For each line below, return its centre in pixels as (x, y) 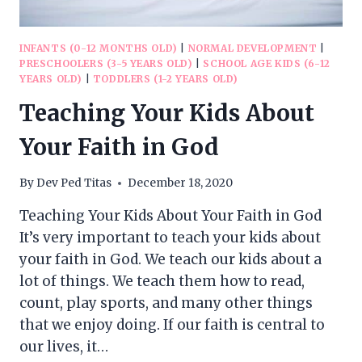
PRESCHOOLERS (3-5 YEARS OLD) (106, 63)
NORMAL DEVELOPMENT (253, 48)
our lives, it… (64, 347)
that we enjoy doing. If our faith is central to (172, 325)
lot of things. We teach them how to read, (162, 282)
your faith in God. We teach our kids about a (170, 260)
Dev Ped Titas (74, 183)
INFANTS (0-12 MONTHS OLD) (99, 48)
